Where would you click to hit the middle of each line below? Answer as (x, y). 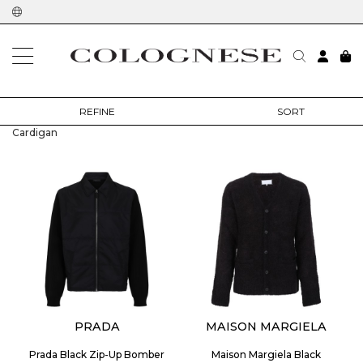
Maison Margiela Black (266, 354)
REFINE (97, 111)
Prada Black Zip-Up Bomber (97, 354)
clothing (110, 102)
